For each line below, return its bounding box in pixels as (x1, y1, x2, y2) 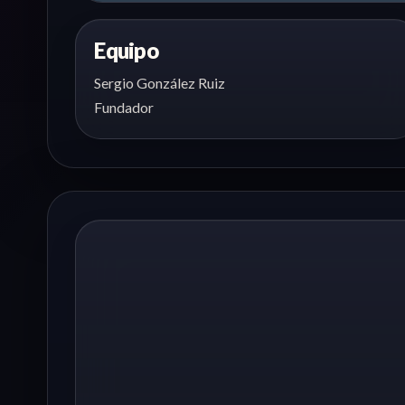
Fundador (94, 98, 155, 116)
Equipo (94, 36, 159, 63)
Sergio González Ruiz (94, 73, 226, 91)
